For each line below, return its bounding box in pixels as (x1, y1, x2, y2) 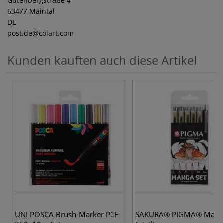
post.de (7, 28, 32, 38)
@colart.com (32, 28, 74, 38)
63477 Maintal (7, 6, 55, 16)
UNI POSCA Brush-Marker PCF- (15, 209, 121, 219)
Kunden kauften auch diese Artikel (7, 51, 197, 68)
